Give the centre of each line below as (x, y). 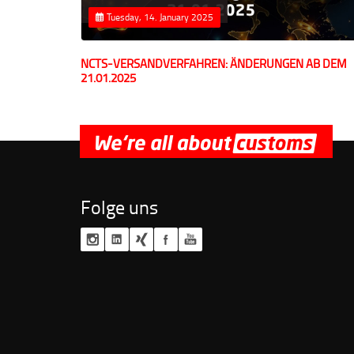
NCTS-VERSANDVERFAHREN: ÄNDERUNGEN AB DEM (214, 63)
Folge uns (119, 206)
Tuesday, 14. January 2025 (159, 17)
